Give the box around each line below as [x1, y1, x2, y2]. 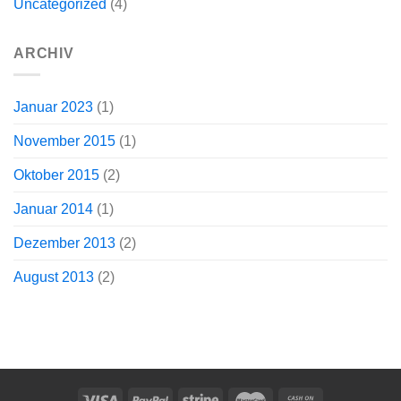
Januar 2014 [13, 201, 93, 218]
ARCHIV [13, 45, 74, 61]
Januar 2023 [13, 99, 93, 115]
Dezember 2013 [13, 235, 115, 252]
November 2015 [13, 133, 115, 149]
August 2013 [13, 269, 94, 286]
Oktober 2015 [13, 167, 99, 183]
